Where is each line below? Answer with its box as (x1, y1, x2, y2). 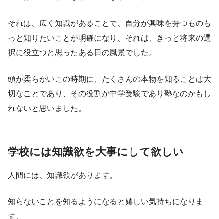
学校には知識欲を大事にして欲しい (8, 146, 184, 158)
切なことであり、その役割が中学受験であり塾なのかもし (8, 89, 211, 98)
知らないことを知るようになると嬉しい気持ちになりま (8, 197, 203, 206)
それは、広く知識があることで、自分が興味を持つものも (8, 19, 211, 28)
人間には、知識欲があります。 (8, 171, 117, 179)
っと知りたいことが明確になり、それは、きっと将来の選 (8, 34, 211, 43)
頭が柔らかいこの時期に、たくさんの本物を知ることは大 (8, 75, 211, 84)
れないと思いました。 (8, 104, 86, 113)
